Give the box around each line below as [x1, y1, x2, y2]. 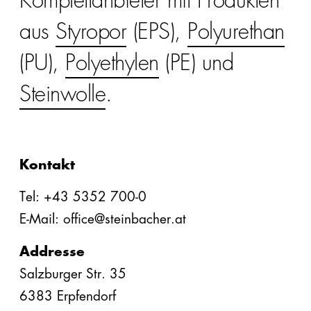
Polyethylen [65, 51, 159, 74]
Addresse [19, 244, 85, 258]
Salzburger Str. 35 [19, 267, 126, 280]
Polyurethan [187, 20, 285, 42]
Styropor [56, 20, 126, 42]
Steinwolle [19, 83, 106, 105]
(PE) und [158, 51, 233, 74]
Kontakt [19, 158, 75, 171]
